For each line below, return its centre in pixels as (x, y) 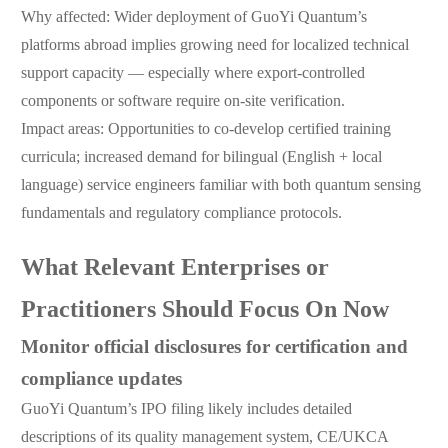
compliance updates (101, 380)
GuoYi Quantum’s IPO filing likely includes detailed (186, 410)
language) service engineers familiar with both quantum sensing (220, 186)
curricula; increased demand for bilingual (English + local (201, 158)
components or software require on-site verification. (182, 102)
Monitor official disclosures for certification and (214, 348)
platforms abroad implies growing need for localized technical (214, 46)
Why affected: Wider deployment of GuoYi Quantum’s (193, 18)
